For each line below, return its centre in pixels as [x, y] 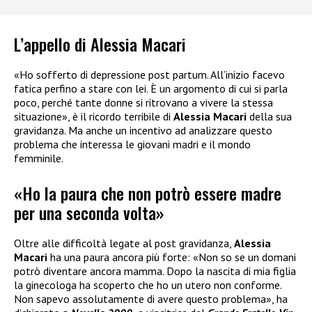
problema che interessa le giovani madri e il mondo [132, 144]
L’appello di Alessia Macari [100, 44]
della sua [269, 116]
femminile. [39, 158]
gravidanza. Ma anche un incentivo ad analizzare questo [143, 130]
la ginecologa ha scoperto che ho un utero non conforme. [148, 285]
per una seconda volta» [89, 213]
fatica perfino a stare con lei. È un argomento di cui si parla [151, 88]
